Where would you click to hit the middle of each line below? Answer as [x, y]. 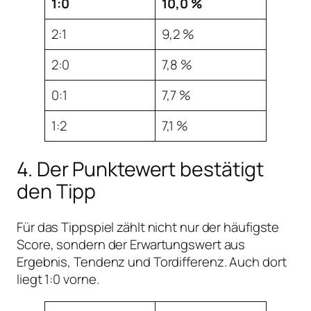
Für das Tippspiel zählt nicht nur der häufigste [148, 227]
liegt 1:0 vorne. [58, 279]
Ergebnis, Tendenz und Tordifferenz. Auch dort [152, 262]
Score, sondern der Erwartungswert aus [131, 245]
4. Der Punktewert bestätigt [141, 169]
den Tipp [57, 191]
